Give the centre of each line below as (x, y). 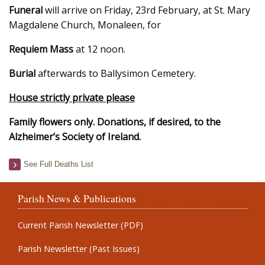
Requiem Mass (41, 49)
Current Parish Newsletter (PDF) (80, 225)
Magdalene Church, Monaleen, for (85, 25)
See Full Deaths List (59, 164)
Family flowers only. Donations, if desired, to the (115, 122)
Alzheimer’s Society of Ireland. (75, 137)
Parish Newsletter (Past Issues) (79, 249)
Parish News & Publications (77, 198)
